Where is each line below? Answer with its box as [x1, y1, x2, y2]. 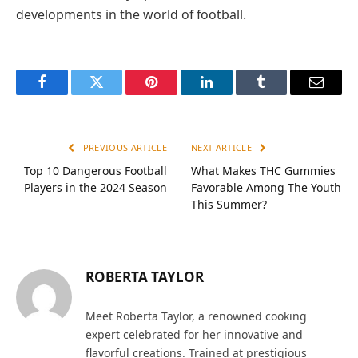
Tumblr [260, 86, 303, 101]
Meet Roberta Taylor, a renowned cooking [86, 308, 307, 324]
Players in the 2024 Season [24, 179, 167, 195]
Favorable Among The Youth [191, 179, 341, 195]
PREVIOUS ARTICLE [80, 141, 167, 153]
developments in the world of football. [16, 5, 246, 23]
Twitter [95, 86, 137, 101]
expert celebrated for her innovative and [86, 326, 303, 342]
